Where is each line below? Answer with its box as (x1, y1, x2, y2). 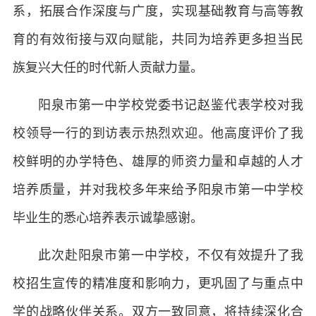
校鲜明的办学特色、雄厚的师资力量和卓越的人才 (13, 154, 303, 169)
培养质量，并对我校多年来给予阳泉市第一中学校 (13, 182, 303, 197)
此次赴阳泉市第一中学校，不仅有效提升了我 (38, 248, 303, 263)
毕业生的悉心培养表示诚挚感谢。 (13, 210, 203, 226)
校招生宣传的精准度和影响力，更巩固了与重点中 (13, 276, 303, 291)
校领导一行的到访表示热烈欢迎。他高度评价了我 (13, 126, 303, 141)
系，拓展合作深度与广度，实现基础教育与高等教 (13, 4, 303, 19)
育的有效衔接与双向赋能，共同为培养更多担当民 (13, 32, 303, 47)
